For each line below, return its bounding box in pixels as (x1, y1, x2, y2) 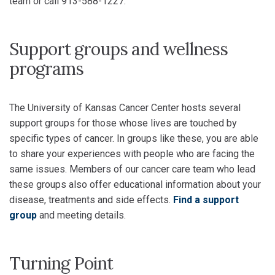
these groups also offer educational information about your (9, 179, 261, 190)
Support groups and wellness (9, 38, 228, 60)
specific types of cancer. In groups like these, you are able (9, 133, 258, 144)
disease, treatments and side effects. (9, 194, 173, 206)
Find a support (173, 194, 239, 206)
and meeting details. (37, 209, 126, 221)
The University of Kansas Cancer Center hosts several (9, 102, 241, 114)
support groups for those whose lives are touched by (9, 117, 237, 129)
